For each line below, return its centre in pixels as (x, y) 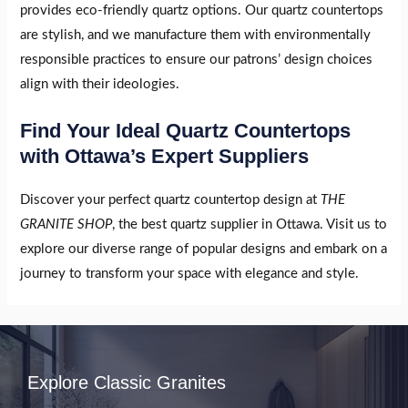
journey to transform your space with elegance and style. (190, 273)
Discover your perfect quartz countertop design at (171, 199)
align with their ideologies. (100, 85)
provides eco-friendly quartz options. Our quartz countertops (202, 11)
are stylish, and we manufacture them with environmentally (196, 36)
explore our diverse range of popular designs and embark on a (204, 249)
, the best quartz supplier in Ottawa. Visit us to (250, 224)
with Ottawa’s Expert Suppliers (165, 156)
